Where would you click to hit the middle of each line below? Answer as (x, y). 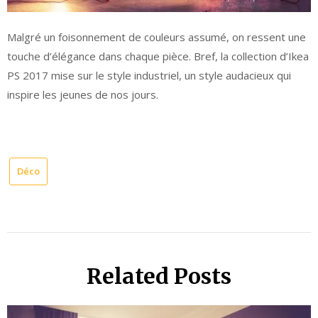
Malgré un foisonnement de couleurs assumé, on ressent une (157, 37)
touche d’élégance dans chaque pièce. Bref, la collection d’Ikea (158, 56)
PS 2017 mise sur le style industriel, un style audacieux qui (149, 76)
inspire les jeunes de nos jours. (83, 95)
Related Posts (159, 276)
